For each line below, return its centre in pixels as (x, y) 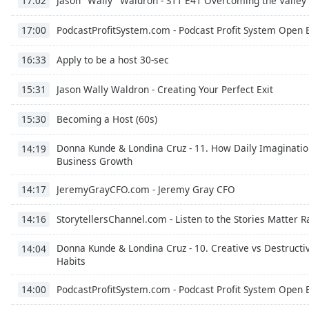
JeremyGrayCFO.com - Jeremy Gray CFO (146, 189)
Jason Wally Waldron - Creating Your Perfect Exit (165, 89)
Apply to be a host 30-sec (113, 59)
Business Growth (94, 161)
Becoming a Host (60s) (107, 119)
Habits (71, 261)
